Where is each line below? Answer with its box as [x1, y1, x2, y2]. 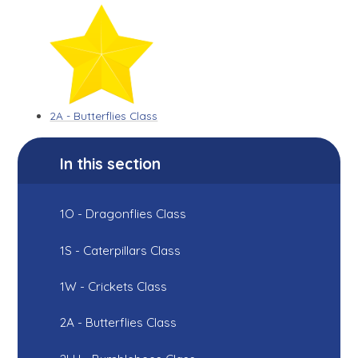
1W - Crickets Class [60, 278, 168, 294]
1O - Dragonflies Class [60, 206, 187, 222]
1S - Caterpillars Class [60, 242, 181, 258]
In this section [60, 153, 161, 173]
